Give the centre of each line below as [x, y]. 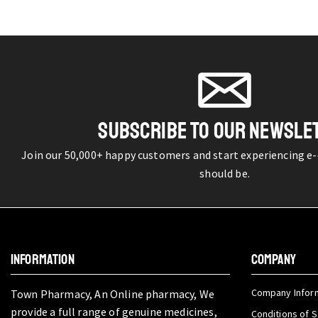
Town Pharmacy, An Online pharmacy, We [113, 294]
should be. [225, 173]
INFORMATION [43, 259]
